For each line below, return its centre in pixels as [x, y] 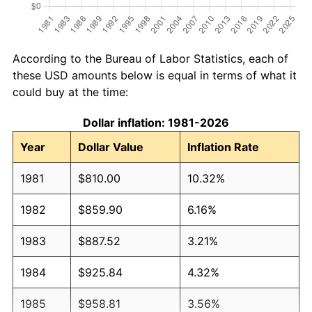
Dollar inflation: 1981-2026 [156, 122]
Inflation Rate [223, 147]
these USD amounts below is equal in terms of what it [155, 75]
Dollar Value [111, 147]
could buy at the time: [70, 92]
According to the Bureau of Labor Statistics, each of [150, 58]
